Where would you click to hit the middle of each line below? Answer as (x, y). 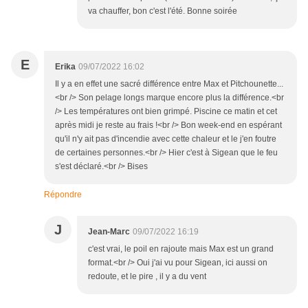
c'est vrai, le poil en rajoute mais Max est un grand (181, 249)
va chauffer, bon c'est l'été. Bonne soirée (163, 11)
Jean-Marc (109, 232)
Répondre (63, 195)
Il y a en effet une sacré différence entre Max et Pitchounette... (169, 84)
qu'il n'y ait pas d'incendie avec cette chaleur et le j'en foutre (166, 139)
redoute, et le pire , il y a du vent (147, 277)
